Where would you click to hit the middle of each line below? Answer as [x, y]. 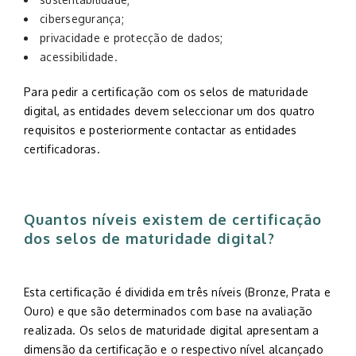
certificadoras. [62, 149]
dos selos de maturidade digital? [149, 238]
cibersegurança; [82, 19]
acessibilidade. [79, 57]
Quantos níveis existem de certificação [173, 219]
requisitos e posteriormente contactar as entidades [161, 130]
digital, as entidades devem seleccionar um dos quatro [170, 111]
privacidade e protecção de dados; [132, 38]
